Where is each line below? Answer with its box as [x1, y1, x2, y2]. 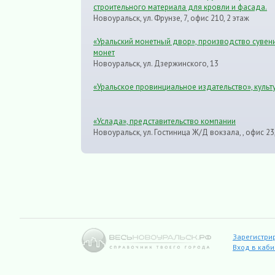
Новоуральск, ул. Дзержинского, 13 [93, 58, 219, 69]
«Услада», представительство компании [93, 116, 236, 127]
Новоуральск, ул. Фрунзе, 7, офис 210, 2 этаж [93, 13, 249, 24]
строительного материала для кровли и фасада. [93, 2, 267, 13]
